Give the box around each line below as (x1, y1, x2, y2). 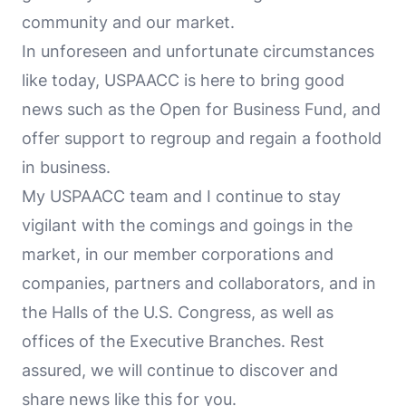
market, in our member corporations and (22, 244, 333, 264)
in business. (22, 157, 111, 177)
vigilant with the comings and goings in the (22, 215, 353, 235)
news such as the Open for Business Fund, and (22, 99, 381, 119)
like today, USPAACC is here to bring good (22, 70, 344, 90)
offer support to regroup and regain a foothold (22, 128, 382, 148)
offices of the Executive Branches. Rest (22, 331, 324, 351)
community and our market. (22, 12, 235, 32)
